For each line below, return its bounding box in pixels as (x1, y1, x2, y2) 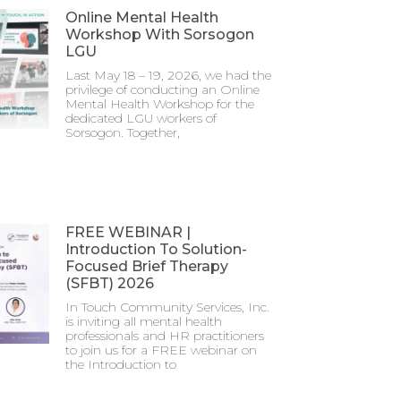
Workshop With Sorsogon (65, 25, 255, 43)
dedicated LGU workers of (65, 109, 218, 126)
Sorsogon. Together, (65, 124, 181, 141)
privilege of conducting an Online (65, 81, 260, 98)
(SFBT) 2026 (65, 275, 155, 292)
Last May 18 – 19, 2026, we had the (65, 66, 272, 83)
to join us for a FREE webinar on (65, 342, 258, 358)
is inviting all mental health (65, 313, 223, 329)
